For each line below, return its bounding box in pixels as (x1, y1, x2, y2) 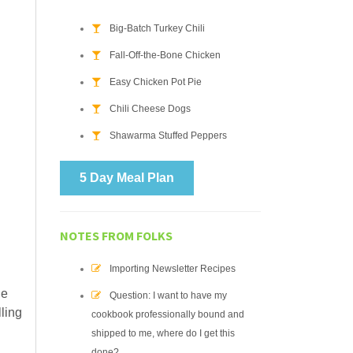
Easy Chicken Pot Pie (110, 76, 202, 87)
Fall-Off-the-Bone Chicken (110, 50, 221, 61)
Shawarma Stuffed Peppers (110, 130, 227, 141)
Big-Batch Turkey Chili (110, 23, 205, 34)
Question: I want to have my (110, 290, 227, 301)
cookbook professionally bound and (91, 309, 244, 320)
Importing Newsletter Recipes (110, 263, 236, 274)
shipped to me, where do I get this (91, 328, 235, 339)
